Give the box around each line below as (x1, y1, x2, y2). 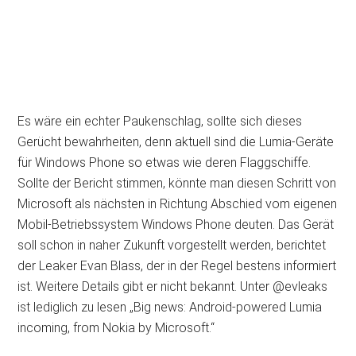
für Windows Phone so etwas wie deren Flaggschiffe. (17, 155, 311, 170)
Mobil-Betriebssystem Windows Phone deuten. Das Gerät (17, 217, 335, 232)
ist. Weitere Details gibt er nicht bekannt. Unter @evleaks (17, 279, 328, 294)
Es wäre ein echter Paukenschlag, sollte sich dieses (17, 114, 303, 129)
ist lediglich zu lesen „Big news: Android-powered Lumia (17, 300, 323, 315)
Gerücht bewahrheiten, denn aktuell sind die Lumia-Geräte (17, 134, 335, 149)
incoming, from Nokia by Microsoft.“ (17, 320, 215, 335)
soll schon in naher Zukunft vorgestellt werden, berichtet (17, 238, 327, 253)
